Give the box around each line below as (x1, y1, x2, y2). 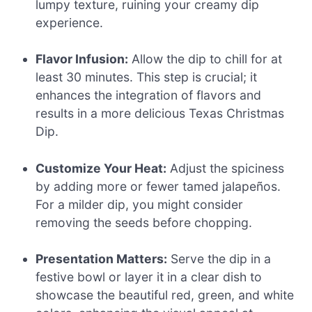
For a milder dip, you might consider (36, 196, 244, 212)
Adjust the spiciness (166, 160, 285, 175)
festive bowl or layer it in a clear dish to (36, 270, 263, 285)
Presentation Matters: (36, 251, 168, 267)
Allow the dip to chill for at (128, 52, 283, 67)
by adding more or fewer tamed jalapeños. (36, 178, 281, 194)
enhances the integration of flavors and (36, 88, 262, 103)
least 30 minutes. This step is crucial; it (36, 70, 258, 85)
